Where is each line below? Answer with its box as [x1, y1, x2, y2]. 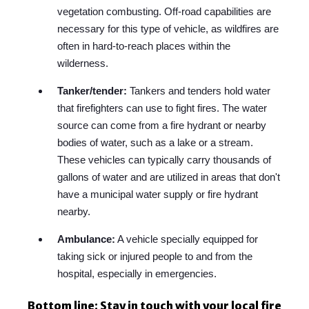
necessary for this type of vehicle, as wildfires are [57, 23, 279, 35]
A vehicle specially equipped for [115, 233, 259, 246]
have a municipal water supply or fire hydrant [57, 188, 259, 201]
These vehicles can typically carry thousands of [57, 154, 272, 166]
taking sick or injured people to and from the [57, 250, 253, 263]
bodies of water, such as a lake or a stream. [57, 137, 254, 149]
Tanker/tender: [57, 85, 128, 97]
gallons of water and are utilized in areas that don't [57, 171, 281, 183]
